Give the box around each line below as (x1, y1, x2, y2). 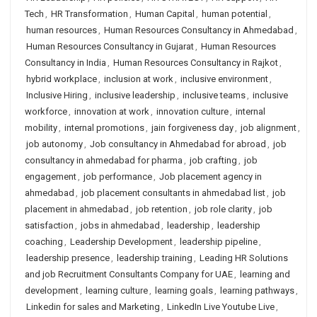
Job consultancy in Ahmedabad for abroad (90, 139, 266, 149)
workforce (25, 106, 67, 117)
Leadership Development (70, 236, 173, 247)
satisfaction (25, 220, 74, 231)
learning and (240, 269, 290, 279)
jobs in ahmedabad (81, 220, 160, 231)
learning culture (86, 285, 148, 296)
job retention (136, 204, 188, 214)
